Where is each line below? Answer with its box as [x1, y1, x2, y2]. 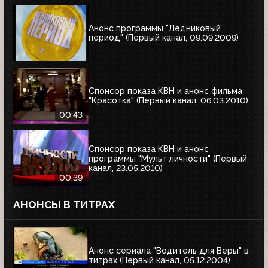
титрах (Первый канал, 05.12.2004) [89, 255, 230, 265]
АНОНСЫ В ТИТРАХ [13, 199, 115, 211]
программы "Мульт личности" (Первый [89, 153, 247, 163]
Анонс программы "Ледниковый [89, 23, 221, 33]
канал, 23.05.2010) [89, 163, 163, 173]
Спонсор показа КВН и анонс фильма [89, 86, 242, 96]
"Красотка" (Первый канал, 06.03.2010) [89, 95, 248, 105]
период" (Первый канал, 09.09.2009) [89, 32, 239, 42]
